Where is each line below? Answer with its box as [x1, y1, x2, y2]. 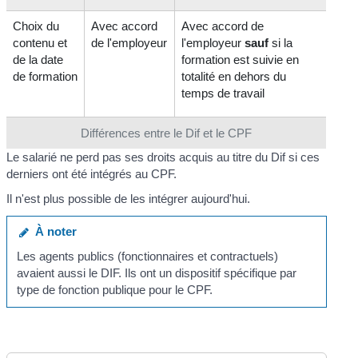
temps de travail [181, 86, 265, 100]
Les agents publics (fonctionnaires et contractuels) [16, 249, 278, 264]
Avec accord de [181, 18, 265, 33]
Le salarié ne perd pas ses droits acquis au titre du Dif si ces [6, 149, 320, 164]
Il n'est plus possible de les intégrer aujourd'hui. [6, 192, 251, 206]
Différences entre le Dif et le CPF [81, 125, 253, 140]
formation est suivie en [181, 52, 300, 66]
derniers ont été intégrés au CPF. [6, 166, 177, 181]
